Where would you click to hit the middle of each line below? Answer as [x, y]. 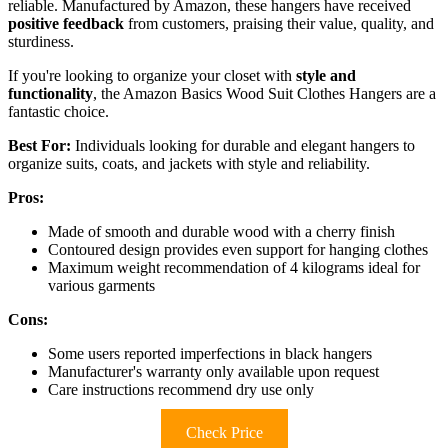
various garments [101, 285]
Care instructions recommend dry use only [181, 389]
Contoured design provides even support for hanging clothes [238, 249]
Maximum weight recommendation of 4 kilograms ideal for [234, 267]
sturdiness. [41, 41]
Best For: [39, 145]
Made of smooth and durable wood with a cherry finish [221, 231]
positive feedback [66, 23]
